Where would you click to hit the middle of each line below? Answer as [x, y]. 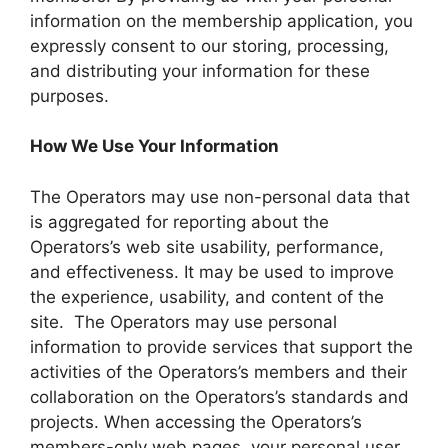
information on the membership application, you [221, 20]
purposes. [69, 95]
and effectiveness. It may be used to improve [212, 271]
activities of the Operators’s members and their [218, 371]
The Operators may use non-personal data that [220, 196]
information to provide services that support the [221, 346]
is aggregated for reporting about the [179, 221]
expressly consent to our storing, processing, [209, 45]
